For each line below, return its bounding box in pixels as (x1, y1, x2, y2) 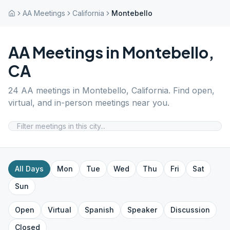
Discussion (170, 205, 210, 214)
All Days (15, 164, 44, 173)
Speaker (127, 205, 157, 214)
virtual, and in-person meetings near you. (8, 98, 169, 108)
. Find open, (168, 85, 215, 95)
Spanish (85, 205, 114, 214)
